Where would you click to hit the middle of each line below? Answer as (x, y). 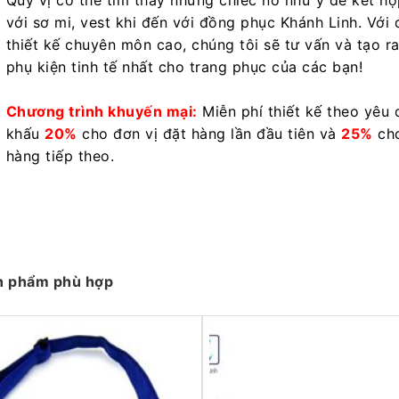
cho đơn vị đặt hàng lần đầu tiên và (209, 134)
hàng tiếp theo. (60, 156)
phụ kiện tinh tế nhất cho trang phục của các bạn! (184, 67)
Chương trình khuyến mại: (102, 112)
